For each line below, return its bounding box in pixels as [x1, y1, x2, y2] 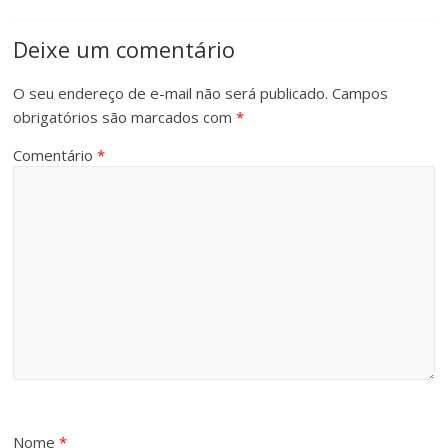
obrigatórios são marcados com [13, 106, 237, 127]
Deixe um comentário [13, 33, 236, 64]
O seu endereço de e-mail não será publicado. [13, 82, 329, 103]
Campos [332, 82, 389, 103]
